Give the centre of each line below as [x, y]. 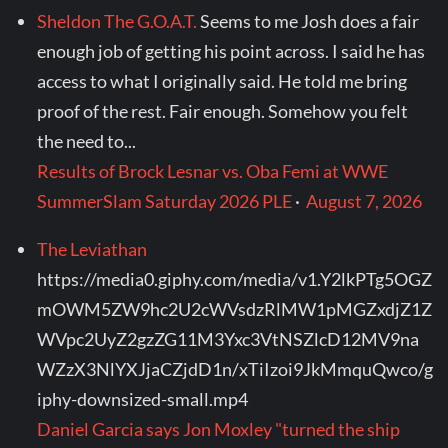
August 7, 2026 [364, 201]
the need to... [87, 141]
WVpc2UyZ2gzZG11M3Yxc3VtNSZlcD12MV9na [228, 339]
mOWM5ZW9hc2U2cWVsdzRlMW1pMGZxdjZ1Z [235, 309]
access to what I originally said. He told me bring [222, 81]
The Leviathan [92, 249]
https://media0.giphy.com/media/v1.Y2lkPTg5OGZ [235, 279]
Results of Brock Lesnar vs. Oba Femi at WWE [213, 171]
